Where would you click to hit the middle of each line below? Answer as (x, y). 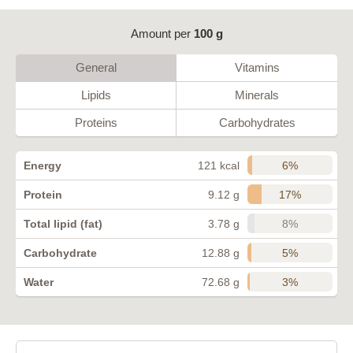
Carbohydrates (257, 122)
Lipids (96, 95)
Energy (43, 165)
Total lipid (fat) (63, 223)
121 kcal (219, 165)
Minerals (257, 95)
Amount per (162, 33)
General (96, 67)
